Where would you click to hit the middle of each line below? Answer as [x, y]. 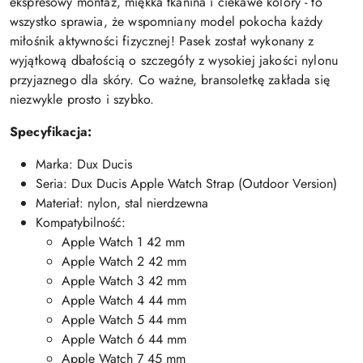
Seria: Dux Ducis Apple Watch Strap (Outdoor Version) [186, 184]
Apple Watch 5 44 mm [124, 320]
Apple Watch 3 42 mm [124, 281]
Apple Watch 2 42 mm [124, 261]
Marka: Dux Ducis [84, 164]
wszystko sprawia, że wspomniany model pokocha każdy [167, 21]
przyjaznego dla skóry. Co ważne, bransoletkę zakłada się [170, 80]
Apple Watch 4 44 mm [124, 300]
